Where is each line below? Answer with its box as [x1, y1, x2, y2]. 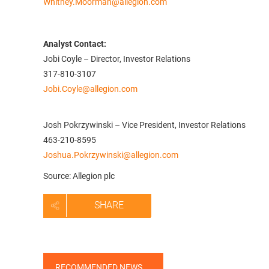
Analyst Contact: [43, 39, 106, 49]
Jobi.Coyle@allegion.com [43, 84, 138, 94]
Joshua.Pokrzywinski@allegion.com [43, 150, 178, 160]
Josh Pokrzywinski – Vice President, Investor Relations [43, 120, 246, 130]
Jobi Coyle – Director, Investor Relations [43, 54, 190, 64]
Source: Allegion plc [43, 171, 115, 181]
